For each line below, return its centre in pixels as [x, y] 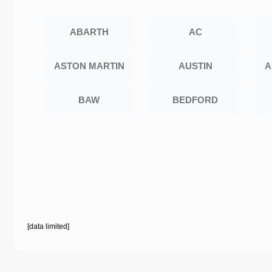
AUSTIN [195, 66]
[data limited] [48, 226]
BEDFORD [195, 100]
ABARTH [89, 32]
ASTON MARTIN [89, 66]
